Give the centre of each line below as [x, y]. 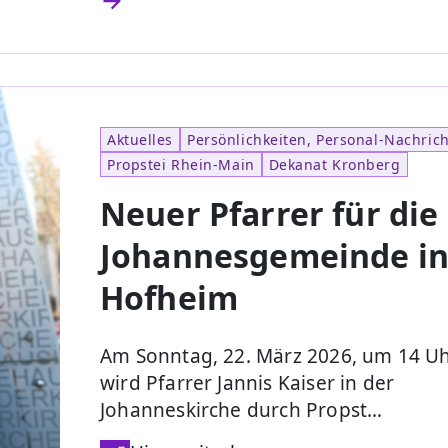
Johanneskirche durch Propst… [241, 409]
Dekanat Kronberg [334, 164]
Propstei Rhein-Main [181, 164]
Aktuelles [140, 139]
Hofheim [169, 297]
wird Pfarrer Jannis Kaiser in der [247, 382]
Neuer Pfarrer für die [269, 213]
